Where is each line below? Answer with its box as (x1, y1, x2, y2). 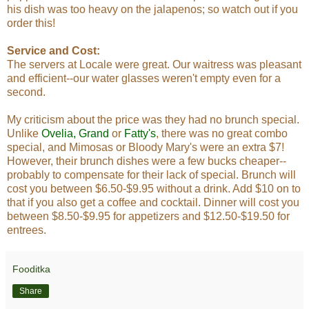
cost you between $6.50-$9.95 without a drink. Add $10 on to (7, 182, 301, 195)
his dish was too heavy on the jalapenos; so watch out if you (7, 3, 298, 15)
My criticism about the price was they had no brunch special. (7, 113, 299, 126)
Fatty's (124, 127, 156, 139)
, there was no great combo (156, 127, 288, 139)
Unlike (7, 127, 41, 139)
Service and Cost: (7, 44, 100, 57)
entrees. (7, 223, 46, 236)
